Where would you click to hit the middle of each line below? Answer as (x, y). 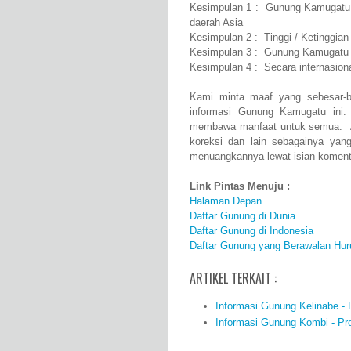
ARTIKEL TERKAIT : (233, 279)
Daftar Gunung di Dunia (242, 216)
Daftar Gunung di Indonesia (251, 231)
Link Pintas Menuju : (240, 186)
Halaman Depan (226, 201)
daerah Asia (216, 23)
